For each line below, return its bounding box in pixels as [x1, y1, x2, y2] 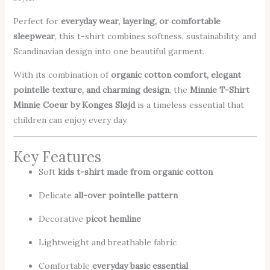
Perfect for [13, 16, 61, 27]
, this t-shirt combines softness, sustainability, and [54, 31, 256, 42]
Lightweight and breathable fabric [38, 237, 177, 248]
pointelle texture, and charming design [13, 84, 169, 96]
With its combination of [13, 69, 111, 81]
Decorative [38, 213, 86, 225]
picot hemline [85, 213, 141, 225]
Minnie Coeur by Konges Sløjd [13, 99, 135, 111]
